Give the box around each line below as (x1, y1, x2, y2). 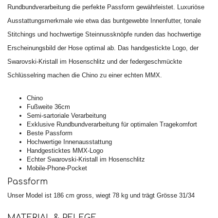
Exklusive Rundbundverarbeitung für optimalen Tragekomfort (27, 120, 197, 128)
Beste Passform (27, 129, 73, 137)
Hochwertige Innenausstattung (27, 138, 112, 145)
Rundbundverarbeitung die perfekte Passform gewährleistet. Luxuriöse (7, 3, 204, 11)
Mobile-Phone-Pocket (27, 164, 87, 172)
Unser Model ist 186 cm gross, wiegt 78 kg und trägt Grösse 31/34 (7, 191, 195, 199)
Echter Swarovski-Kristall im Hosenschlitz (27, 155, 145, 163)
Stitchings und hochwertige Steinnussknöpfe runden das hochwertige (7, 31, 201, 38)
